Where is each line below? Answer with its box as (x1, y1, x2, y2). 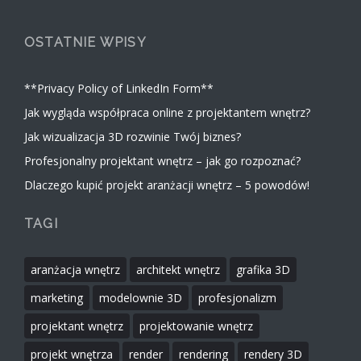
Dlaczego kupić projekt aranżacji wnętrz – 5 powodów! (24, 176, 309, 193)
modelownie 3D (99, 289, 182, 305)
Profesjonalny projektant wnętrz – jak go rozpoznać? (24, 152, 301, 168)
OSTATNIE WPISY (24, 35, 147, 51)
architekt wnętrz (136, 261, 220, 277)
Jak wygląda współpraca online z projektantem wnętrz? (24, 104, 310, 120)
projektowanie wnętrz (139, 317, 253, 334)
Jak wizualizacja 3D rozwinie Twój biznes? (24, 128, 241, 144)
